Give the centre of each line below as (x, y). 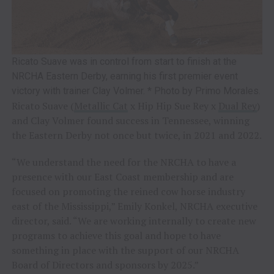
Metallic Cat (101, 106)
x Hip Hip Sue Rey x (173, 106)
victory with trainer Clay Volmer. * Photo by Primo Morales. (136, 91)
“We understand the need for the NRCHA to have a (124, 162)
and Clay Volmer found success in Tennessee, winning (130, 120)
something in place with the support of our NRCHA (125, 250)
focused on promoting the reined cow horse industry (128, 191)
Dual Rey (237, 106)
